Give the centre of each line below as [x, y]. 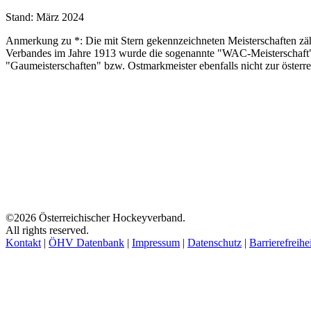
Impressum [156, 243]
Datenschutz [215, 243]
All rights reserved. [47, 230]
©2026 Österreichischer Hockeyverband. [95, 218]
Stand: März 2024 [45, 17]
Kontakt [23, 243]
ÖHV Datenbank [86, 243]
